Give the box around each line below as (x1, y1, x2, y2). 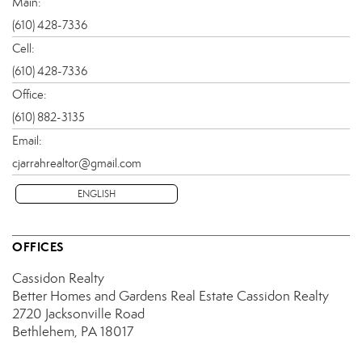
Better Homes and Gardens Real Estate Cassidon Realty (12, 287, 329, 305)
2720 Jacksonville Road (12, 305, 145, 322)
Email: (12, 133, 41, 148)
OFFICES (12, 238, 64, 255)
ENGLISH (78, 187, 116, 200)
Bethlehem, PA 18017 (12, 322, 133, 340)
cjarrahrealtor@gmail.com (12, 155, 141, 170)
